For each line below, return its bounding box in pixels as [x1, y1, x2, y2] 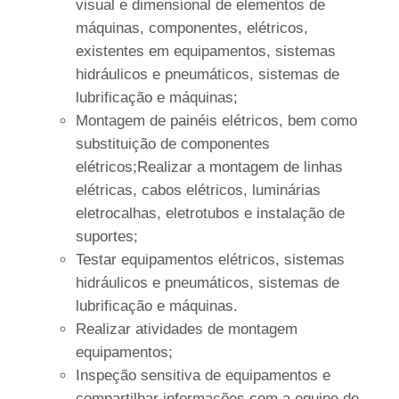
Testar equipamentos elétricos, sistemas [76, 250, 345, 268]
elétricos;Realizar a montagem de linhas [76, 158, 343, 175]
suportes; [76, 227, 138, 245]
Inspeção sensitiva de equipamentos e [76, 366, 330, 384]
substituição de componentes [76, 134, 270, 152]
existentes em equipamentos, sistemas [76, 42, 336, 60]
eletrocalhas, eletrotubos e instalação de [76, 204, 345, 222]
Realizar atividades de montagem [76, 320, 297, 338]
